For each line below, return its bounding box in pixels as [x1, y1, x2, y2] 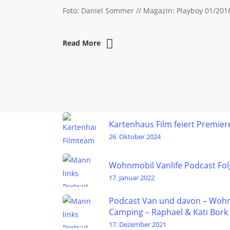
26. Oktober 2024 [109, 131, 161, 141]
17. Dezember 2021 [109, 219, 166, 229]
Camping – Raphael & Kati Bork [109, 206, 228, 218]
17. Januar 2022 [109, 172, 155, 182]
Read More [63, 38, 101, 48]
